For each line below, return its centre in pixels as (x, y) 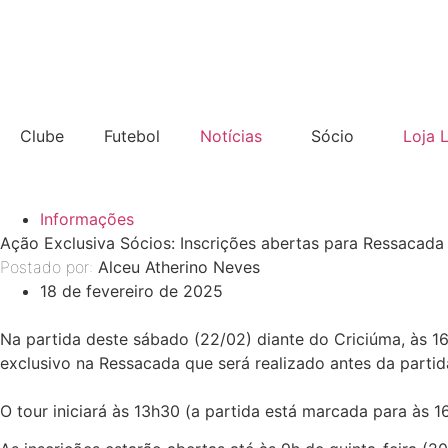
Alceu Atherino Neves (179, 267)
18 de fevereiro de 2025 (131, 291)
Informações (87, 219)
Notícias (231, 136)
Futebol (132, 136)
